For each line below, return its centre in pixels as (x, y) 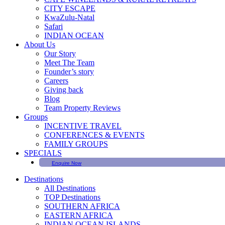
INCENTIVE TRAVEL (83, 126)
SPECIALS (43, 153)
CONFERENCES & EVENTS (94, 135)
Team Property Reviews (82, 108)
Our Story (60, 53)
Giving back (64, 90)
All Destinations (70, 188)
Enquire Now (67, 163)
